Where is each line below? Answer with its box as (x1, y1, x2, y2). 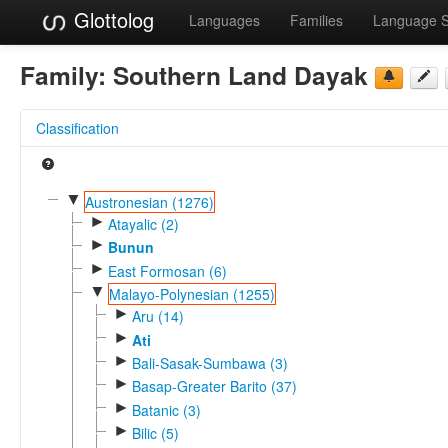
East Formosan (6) (107, 260, 227, 281)
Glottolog (68, 5, 154, 34)
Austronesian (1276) (84, 191, 214, 212)
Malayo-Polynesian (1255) (108, 283, 275, 304)
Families (290, 10, 343, 30)
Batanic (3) (131, 399, 201, 420)
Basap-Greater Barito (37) (131, 376, 297, 397)
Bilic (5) (131, 422, 179, 443)
